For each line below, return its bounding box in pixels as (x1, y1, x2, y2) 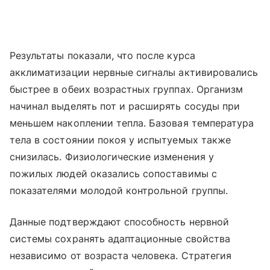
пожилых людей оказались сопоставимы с (10, 167, 217, 180)
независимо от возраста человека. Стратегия (10, 249, 232, 262)
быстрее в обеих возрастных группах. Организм (10, 83, 243, 95)
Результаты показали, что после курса (10, 49, 195, 61)
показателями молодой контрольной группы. (10, 184, 228, 196)
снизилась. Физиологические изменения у (10, 150, 214, 163)
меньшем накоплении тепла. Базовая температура (10, 116, 254, 129)
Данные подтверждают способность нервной (10, 215, 229, 228)
